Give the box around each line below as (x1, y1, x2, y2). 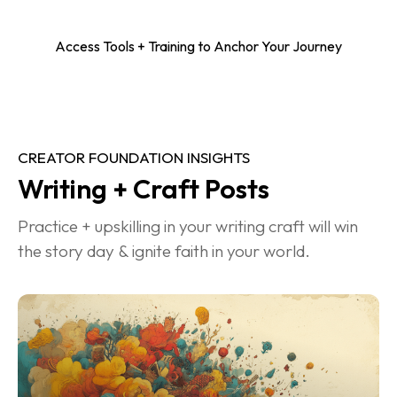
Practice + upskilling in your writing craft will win (18, 215, 362, 237)
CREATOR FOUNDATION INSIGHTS (18, 148, 250, 167)
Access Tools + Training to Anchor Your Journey (55, 36, 342, 55)
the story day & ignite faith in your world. (18, 240, 310, 262)
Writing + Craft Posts (18, 172, 269, 206)
